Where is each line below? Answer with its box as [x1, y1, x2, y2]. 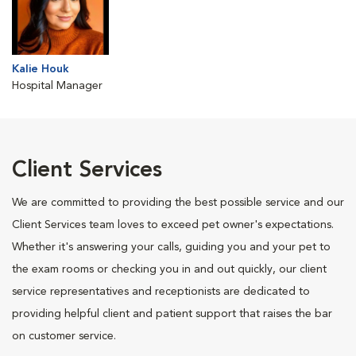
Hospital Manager [12, 80, 103, 91]
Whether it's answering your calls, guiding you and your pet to [12, 242, 331, 253]
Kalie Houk [12, 64, 69, 75]
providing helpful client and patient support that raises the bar [12, 308, 332, 319]
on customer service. [12, 331, 116, 342]
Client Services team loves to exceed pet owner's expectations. [12, 219, 334, 230]
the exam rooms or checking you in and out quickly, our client [12, 264, 327, 275]
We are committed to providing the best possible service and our [12, 197, 344, 208]
